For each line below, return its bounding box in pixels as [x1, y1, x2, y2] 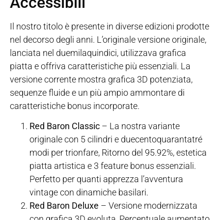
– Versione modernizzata [99, 200, 197, 211]
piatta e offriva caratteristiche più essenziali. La [10, 60, 191, 71]
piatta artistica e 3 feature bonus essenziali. [29, 161, 196, 171]
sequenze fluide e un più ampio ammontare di [10, 87, 185, 98]
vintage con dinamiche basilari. [29, 187, 148, 198]
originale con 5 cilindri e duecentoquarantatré [29, 134, 202, 145]
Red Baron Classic [29, 121, 100, 132]
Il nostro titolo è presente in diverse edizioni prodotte [10, 21, 209, 31]
